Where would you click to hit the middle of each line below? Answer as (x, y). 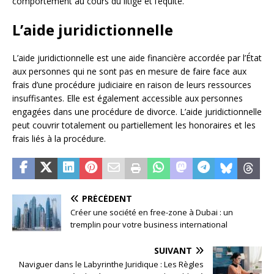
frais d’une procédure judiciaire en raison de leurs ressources (132, 85)
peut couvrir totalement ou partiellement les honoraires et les (134, 125)
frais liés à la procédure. (59, 139)
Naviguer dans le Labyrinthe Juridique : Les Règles (111, 265)
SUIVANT (173, 251)
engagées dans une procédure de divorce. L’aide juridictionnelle (137, 112)
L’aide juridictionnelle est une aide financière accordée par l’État (137, 58)
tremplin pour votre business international (149, 225)
